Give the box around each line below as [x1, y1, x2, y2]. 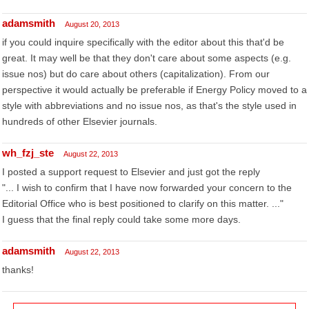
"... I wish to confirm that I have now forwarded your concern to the [2, 182, 292, 193]
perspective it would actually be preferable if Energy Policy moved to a [2, 84, 307, 95]
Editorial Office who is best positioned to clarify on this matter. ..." [2, 198, 283, 209]
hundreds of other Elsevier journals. [2, 116, 157, 127]
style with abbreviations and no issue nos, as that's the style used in [2, 100, 297, 111]
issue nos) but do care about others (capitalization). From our [2, 68, 270, 79]
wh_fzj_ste [2, 147, 54, 159]
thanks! [2, 264, 34, 275]
